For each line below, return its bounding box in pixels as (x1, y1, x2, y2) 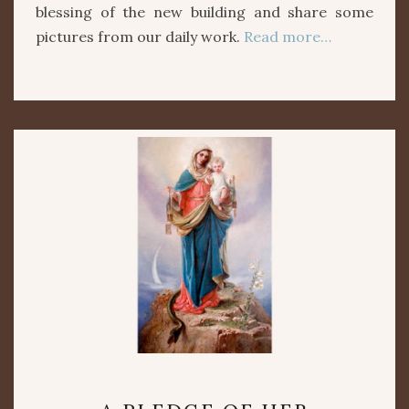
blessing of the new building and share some (36, 2, 373, 21)
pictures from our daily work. (36, 26, 244, 46)
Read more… (244, 26, 331, 46)
